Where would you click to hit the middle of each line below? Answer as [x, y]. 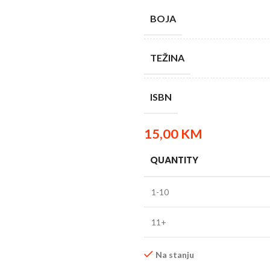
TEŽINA [167, 58]
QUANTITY [174, 160]
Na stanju [175, 255]
